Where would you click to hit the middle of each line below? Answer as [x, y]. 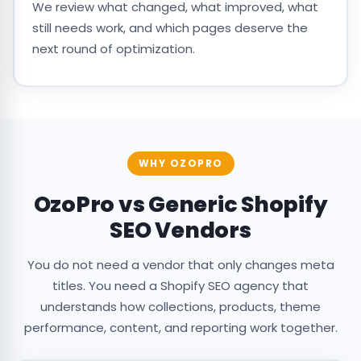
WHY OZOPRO [180, 164]
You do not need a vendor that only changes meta [180, 265]
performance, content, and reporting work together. [180, 328]
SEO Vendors [180, 230]
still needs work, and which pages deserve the [170, 27]
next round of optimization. [113, 48]
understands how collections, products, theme [180, 307]
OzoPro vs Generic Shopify [180, 205]
